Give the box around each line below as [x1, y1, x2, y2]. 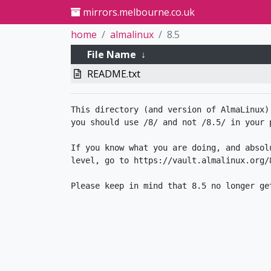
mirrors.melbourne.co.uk [80, 5, 195, 19]
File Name [87, 48, 136, 61]
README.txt [87, 67, 140, 80]
